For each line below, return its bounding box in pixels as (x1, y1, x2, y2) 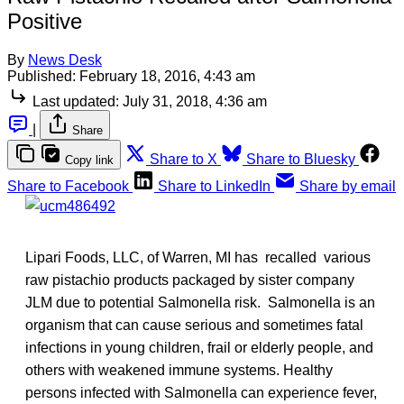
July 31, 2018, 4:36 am (123, 93, 267, 109)
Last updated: (32, 93, 119, 109)
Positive (7, 8, 82, 33)
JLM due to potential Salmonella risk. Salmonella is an (25, 294, 375, 310)
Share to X (150, 151, 217, 167)
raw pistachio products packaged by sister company (25, 271, 354, 288)
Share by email (299, 178, 396, 194)
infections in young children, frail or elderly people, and (25, 339, 373, 355)
